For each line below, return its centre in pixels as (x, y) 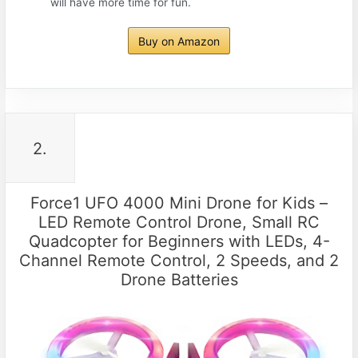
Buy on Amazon (179, 42)
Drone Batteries (179, 280)
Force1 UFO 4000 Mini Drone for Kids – (179, 203)
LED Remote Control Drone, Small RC (179, 223)
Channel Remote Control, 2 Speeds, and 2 (179, 261)
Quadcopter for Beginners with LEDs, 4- (179, 242)
